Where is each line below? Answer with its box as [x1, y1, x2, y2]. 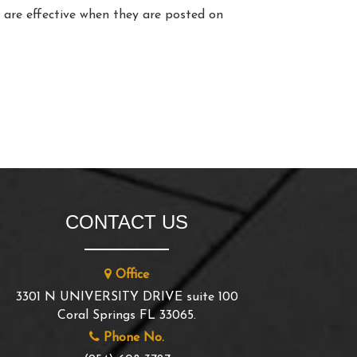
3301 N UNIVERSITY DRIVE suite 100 [15, 291, 238, 304]
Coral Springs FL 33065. [57, 309, 197, 322]
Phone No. [100, 331, 165, 344]
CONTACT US [65, 211, 189, 233]
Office [112, 269, 150, 281]
